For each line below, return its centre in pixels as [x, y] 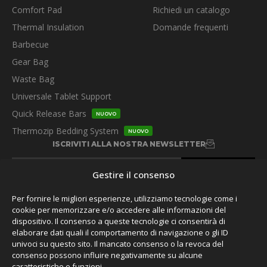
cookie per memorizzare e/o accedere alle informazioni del [119, 210]
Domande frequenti [190, 27]
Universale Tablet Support [62, 96]
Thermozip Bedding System [66, 131]
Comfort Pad [37, 10]
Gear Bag [30, 61]
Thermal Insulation [48, 27]
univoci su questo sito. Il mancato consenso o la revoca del [118, 244]
